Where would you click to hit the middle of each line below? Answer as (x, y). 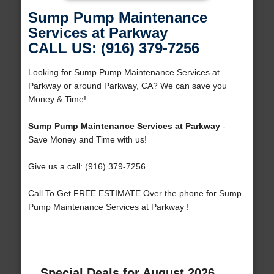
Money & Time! (57, 99)
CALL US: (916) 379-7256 (113, 48)
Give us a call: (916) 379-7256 (87, 167)
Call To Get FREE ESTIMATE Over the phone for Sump (135, 194)
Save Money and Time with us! (87, 140)
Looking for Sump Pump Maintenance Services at (124, 72)
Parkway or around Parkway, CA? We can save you (127, 86)
